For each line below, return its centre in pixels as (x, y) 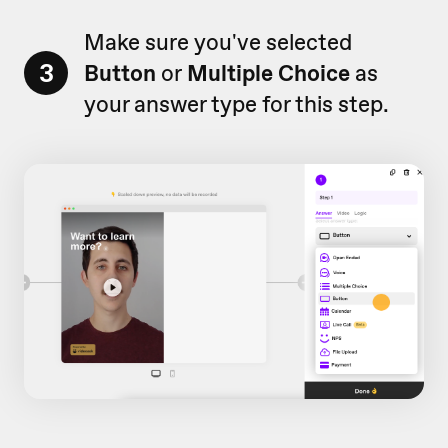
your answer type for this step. (236, 103)
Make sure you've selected (218, 41)
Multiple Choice (271, 72)
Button (122, 72)
